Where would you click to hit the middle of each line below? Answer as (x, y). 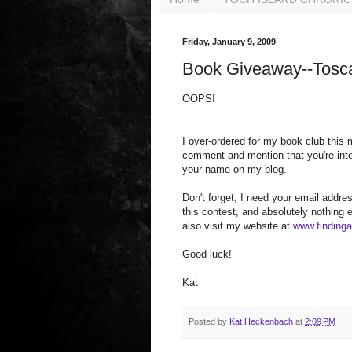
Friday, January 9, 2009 (229, 41)
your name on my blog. (235, 170)
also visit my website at (238, 226)
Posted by (209, 321)
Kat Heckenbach (261, 321)
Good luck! (207, 255)
